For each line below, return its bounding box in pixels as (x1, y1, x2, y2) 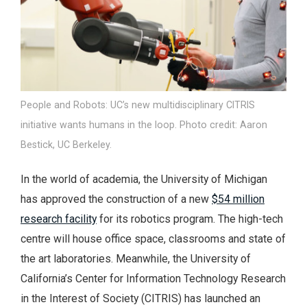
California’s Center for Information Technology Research (21, 271, 286, 285)
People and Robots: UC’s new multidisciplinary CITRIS (21, 99, 255, 110)
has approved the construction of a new (21, 192, 212, 206)
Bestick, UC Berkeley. (21, 138, 112, 150)
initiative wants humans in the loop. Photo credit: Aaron (21, 119, 267, 130)
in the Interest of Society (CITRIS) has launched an (21, 291, 260, 305)
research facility (21, 212, 97, 225)
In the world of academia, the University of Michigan (21, 172, 267, 186)
